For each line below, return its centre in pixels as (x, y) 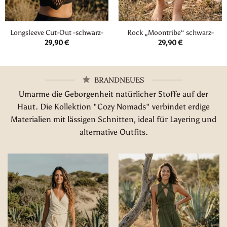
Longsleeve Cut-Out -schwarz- (57, 33)
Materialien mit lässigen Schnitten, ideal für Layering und (113, 119)
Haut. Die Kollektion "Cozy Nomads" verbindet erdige (113, 106)
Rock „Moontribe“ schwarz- (170, 33)
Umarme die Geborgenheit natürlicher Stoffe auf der (113, 94)
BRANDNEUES (119, 80)
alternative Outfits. (113, 132)
